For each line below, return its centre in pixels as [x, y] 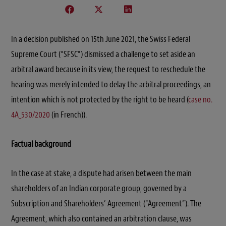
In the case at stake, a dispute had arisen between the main [101, 173]
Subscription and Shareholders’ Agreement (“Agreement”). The [106, 203]
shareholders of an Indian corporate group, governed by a [99, 188]
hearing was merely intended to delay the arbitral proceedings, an [111, 84]
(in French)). [68, 115]
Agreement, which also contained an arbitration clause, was [101, 218]
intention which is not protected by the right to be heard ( [100, 99]
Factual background [41, 144]
